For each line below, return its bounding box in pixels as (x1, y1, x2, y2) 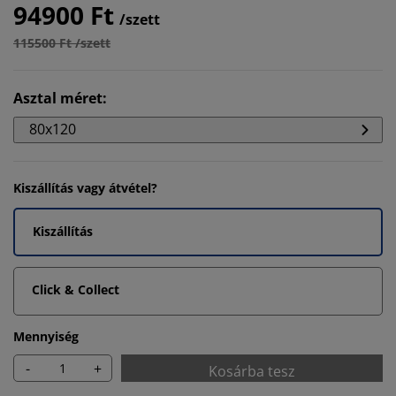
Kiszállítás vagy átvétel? (13, 179, 157, 196)
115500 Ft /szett (13, 34, 110, 51)
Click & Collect (32, 281, 119, 298)
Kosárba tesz (209, 362, 295, 381)
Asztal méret (13, 88, 103, 108)
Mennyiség (13, 328, 79, 345)
